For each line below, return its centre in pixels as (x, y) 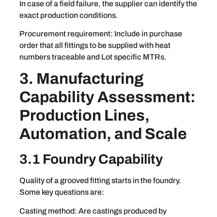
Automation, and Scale (103, 134)
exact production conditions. (69, 15)
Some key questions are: (62, 192)
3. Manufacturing (81, 79)
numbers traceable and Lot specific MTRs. (93, 57)
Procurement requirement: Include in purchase (101, 34)
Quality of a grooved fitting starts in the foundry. (100, 181)
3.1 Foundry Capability (91, 159)
